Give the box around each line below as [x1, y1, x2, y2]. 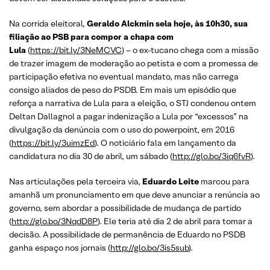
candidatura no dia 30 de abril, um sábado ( [9, 151, 172, 162]
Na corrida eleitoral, [9, 18, 87, 29]
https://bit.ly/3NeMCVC [30, 45, 122, 55]
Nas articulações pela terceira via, [9, 176, 142, 187]
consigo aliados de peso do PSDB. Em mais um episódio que [9, 84, 236, 95]
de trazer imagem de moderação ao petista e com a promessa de [9, 58, 258, 69]
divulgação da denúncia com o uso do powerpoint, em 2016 [9, 124, 234, 135]
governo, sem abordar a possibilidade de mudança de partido [9, 202, 241, 213]
